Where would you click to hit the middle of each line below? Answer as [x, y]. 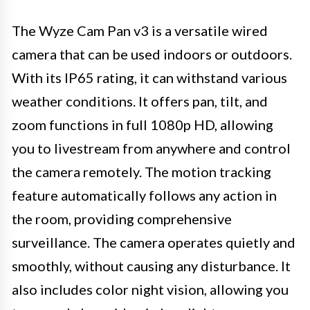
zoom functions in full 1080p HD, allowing [143, 124]
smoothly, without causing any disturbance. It [151, 265]
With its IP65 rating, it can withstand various [149, 77]
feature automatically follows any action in [144, 195]
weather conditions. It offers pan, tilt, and [140, 101]
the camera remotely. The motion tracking [142, 171]
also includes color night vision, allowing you [150, 289]
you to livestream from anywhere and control [151, 148]
